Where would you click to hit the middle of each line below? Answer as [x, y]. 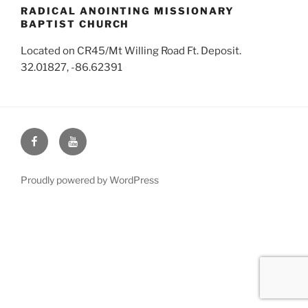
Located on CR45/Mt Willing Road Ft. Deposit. [131, 51]
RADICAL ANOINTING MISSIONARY [128, 10]
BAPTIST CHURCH [75, 23]
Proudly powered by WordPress [90, 180]
